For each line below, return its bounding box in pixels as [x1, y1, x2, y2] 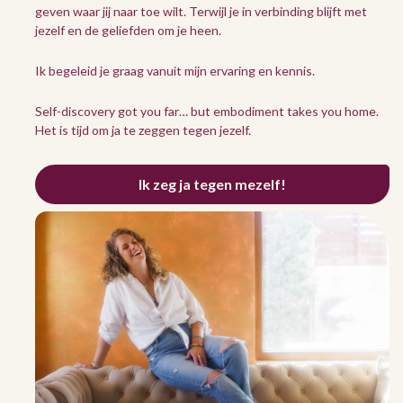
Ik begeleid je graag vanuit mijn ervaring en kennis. [35, 62, 318, 78]
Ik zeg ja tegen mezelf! [139, 175, 286, 193]
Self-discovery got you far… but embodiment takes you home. [35, 103, 379, 119]
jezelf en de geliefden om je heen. [35, 22, 224, 38]
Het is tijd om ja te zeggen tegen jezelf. [35, 121, 254, 138]
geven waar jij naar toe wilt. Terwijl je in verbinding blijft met [35, 3, 367, 19]
